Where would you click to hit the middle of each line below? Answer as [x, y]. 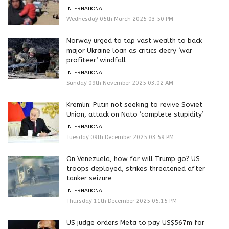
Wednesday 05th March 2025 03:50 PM [120, 19]
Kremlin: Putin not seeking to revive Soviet [134, 104]
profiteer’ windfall [96, 60]
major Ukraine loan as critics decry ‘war [129, 50]
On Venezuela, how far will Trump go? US [133, 158]
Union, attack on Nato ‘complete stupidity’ [135, 114]
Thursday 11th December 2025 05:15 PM [122, 201]
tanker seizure [89, 178]
